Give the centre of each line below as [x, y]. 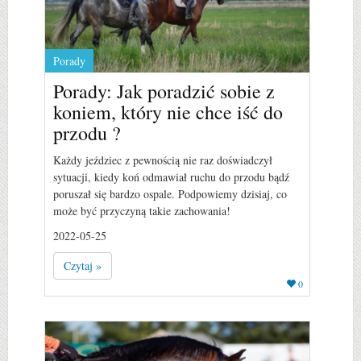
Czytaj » [83, 265]
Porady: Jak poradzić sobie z [164, 91]
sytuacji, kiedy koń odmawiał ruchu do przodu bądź [171, 176]
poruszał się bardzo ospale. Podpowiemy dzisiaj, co [170, 193]
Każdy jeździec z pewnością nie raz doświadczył [163, 160]
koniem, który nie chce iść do [168, 112]
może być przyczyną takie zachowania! [142, 210]
